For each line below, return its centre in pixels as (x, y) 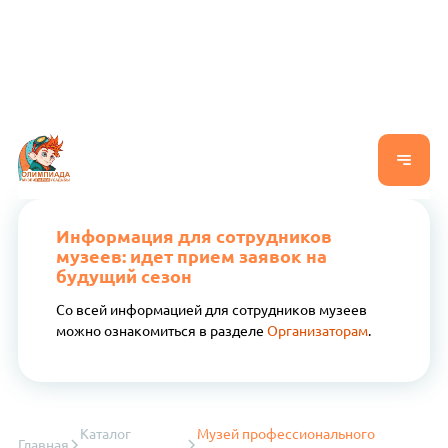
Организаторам (317, 330)
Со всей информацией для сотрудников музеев (211, 309)
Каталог (106, 434)
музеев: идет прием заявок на (191, 255)
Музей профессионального (286, 434)
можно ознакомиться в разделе (161, 330)
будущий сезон (123, 275)
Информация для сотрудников (193, 235)
